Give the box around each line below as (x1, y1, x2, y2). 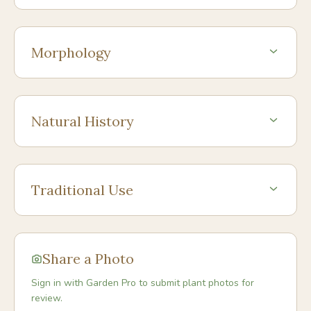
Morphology (31, 44, 111, 61)
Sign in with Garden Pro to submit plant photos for (31, 276, 254, 289)
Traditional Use (31, 181, 133, 199)
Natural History (31, 112, 134, 130)
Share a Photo (42, 250, 134, 267)
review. (31, 292, 62, 305)
